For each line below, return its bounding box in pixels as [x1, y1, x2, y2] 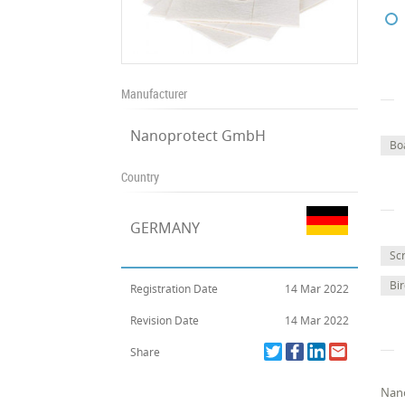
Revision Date [130, 313, 200, 328]
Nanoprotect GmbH [130, 126, 267, 146]
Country [121, 168, 160, 185]
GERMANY [130, 218, 201, 238]
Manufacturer [121, 85, 188, 102]
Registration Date [130, 281, 219, 297]
